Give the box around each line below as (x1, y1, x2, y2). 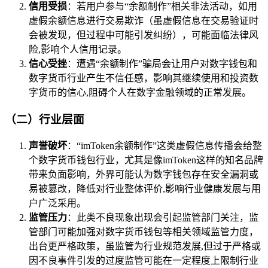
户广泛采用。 (29, 197, 86, 208)
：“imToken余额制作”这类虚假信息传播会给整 (67, 140, 262, 151)
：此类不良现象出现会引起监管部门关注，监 (67, 212, 258, 223)
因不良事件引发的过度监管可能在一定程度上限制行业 (29, 255, 258, 266)
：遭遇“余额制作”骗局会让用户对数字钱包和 (67, 59, 257, 69)
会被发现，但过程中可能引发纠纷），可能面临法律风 (29, 30, 258, 41)
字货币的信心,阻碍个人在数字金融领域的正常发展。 (29, 87, 251, 98)
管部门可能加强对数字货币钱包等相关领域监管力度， (29, 226, 258, 237)
